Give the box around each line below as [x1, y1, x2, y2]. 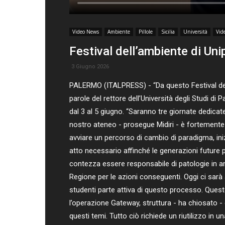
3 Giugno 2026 [71, 63, 109, 70]
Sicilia [161, 28, 175, 35]
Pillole [139, 28, 153, 35]
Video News [72, 28, 99, 35]
